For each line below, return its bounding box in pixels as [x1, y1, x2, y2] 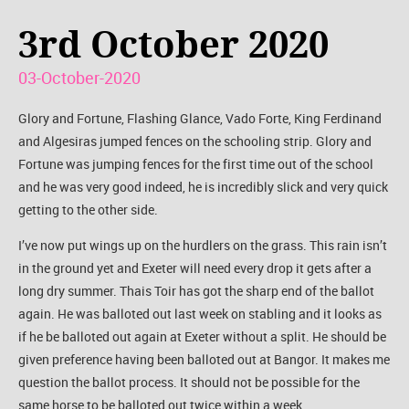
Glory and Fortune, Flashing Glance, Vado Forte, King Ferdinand [18, 109, 382, 127]
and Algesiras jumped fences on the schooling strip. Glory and [18, 131, 372, 150]
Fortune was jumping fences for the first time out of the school [18, 154, 373, 173]
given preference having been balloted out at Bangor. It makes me [18, 350, 390, 368]
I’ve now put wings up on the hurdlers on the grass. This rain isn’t [18, 236, 387, 254]
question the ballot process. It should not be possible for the [18, 372, 360, 391]
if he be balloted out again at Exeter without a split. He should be [18, 327, 386, 345]
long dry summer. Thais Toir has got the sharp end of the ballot [18, 281, 374, 299]
